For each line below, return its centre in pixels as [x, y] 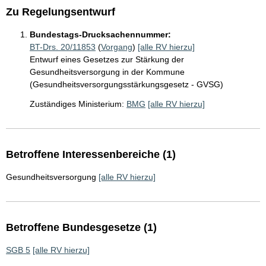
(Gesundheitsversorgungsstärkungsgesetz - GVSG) [126, 84]
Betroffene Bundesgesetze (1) [81, 227]
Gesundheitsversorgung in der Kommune [107, 72]
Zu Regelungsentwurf [61, 12]
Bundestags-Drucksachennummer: [100, 34]
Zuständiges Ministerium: [77, 104]
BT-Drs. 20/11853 [63, 47]
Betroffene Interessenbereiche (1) [91, 154]
